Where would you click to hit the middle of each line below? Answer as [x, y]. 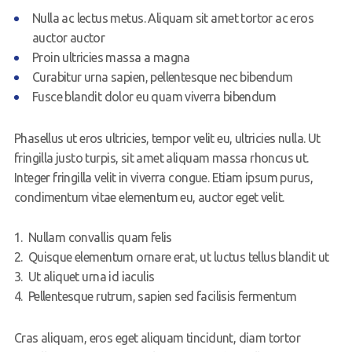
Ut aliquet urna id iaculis [91, 277]
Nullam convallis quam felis [100, 238]
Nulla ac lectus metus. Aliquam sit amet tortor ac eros [173, 18]
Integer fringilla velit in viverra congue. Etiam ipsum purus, [163, 178]
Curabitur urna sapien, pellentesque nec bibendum [162, 77]
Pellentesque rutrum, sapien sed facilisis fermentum [162, 297]
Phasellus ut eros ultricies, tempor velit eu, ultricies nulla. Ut [167, 139]
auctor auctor [68, 38]
